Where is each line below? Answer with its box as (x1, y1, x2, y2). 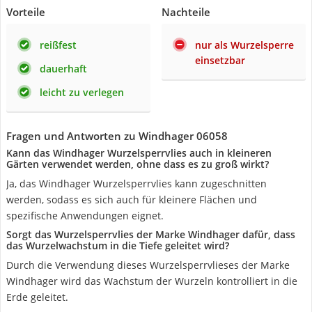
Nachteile (162, 5, 210, 19)
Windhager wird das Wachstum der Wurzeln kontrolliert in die (6, 274, 297, 288)
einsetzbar (195, 54, 245, 67)
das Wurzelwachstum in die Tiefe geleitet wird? (6, 239, 229, 252)
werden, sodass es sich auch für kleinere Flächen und (6, 193, 257, 206)
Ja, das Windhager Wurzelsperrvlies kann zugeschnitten (6, 177, 267, 190)
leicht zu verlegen (40, 86, 124, 99)
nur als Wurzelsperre (195, 38, 294, 52)
